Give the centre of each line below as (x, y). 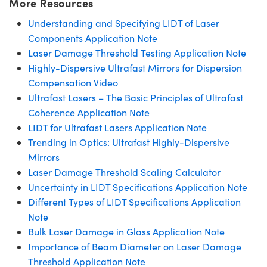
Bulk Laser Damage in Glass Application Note (126, 231)
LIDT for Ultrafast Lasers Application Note (117, 127)
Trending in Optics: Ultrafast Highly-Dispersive (129, 142)
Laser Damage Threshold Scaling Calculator (124, 172)
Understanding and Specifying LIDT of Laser (124, 23)
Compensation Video (73, 82)
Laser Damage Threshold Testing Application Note (137, 52)
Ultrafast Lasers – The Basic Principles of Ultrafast (136, 97)
